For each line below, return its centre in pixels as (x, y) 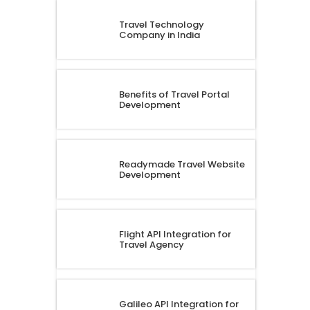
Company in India (159, 35)
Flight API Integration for (175, 234)
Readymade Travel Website (182, 164)
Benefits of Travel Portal (174, 94)
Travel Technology (161, 24)
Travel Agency (151, 244)
